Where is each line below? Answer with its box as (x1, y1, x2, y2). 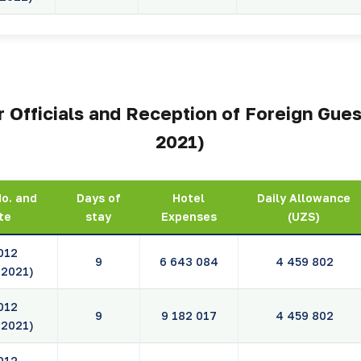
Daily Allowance (257, 191, 351, 205)
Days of (76, 191, 121, 205)
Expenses (160, 210, 217, 224)
